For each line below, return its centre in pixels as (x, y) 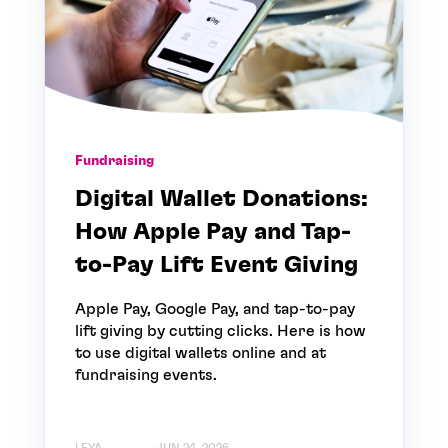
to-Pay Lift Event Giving (216, 264)
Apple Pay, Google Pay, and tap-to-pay (215, 308)
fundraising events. (146, 374)
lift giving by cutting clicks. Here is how (220, 330)
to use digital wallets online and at (200, 352)
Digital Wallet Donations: (221, 198)
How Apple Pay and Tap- (213, 231)
